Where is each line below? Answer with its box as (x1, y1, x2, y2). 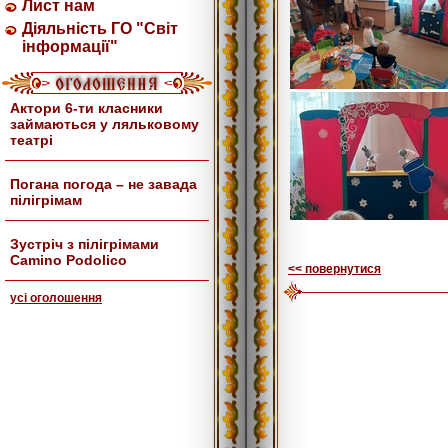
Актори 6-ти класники (10, 100, 163, 116)
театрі (10, 132, 53, 148)
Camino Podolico (10, 252, 127, 268)
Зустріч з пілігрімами (10, 236, 159, 252)
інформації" (22, 38, 118, 55)
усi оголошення (10, 291, 102, 305)
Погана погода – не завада (10, 176, 197, 192)
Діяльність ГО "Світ (22, 20, 178, 37)
